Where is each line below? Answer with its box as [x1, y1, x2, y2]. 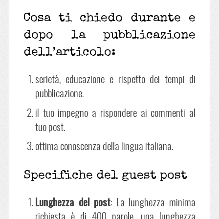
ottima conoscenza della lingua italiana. [35, 138, 173, 153]
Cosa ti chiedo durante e [23, 12, 196, 25]
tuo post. [35, 118, 65, 134]
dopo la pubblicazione [23, 29, 196, 42]
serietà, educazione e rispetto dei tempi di [35, 71, 196, 87]
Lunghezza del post [35, 194, 111, 209]
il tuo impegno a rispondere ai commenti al [35, 104, 196, 120]
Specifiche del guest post [23, 169, 187, 182]
